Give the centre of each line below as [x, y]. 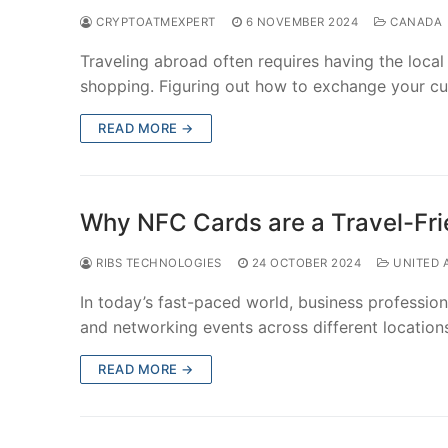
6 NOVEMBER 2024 [301, 21]
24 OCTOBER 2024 [306, 262]
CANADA [414, 21]
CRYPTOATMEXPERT [154, 21]
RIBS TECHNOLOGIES [157, 262]
